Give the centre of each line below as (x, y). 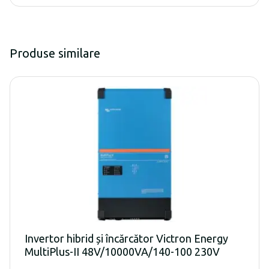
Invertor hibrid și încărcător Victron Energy (126, 238)
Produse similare (55, 53)
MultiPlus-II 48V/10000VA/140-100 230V (122, 251)
